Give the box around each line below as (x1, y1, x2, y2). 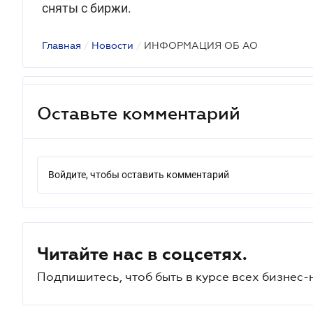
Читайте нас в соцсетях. (37, 244, 247, 263)
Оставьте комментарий (37, 103, 240, 123)
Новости (92, 40, 133, 51)
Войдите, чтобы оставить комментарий (48, 169, 229, 180)
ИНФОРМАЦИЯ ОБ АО (144, 40, 258, 51)
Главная (42, 40, 81, 51)
